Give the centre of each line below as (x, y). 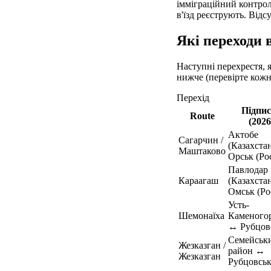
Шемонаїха (201, 215)
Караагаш (198, 180)
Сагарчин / (201, 140)
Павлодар (248, 169)
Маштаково (202, 151)
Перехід (193, 97)
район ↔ (247, 250)
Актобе (243, 134)
